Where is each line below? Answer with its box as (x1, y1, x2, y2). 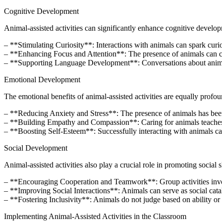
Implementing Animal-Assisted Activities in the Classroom (4, 212, 186, 221)
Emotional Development (4, 75, 80, 84)
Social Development (4, 143, 67, 152)
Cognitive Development (4, 6, 79, 15)
